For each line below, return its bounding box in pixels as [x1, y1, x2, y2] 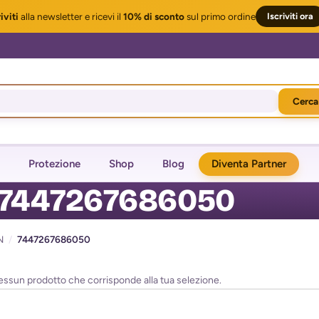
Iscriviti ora [267, 11, 313, 21]
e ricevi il [83, 10, 123, 22]
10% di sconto [123, 10, 184, 22]
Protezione [28, 157, 80, 170]
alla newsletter [19, 10, 83, 22]
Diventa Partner [211, 157, 286, 170]
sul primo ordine [184, 10, 256, 22]
